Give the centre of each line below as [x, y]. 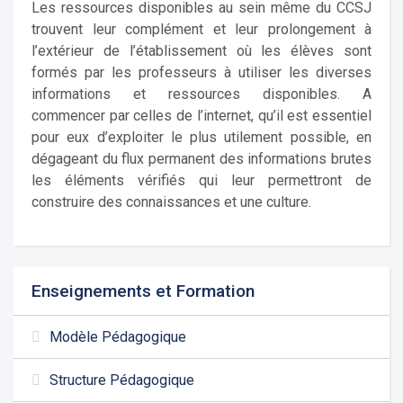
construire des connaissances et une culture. [171, 202]
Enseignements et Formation [143, 291]
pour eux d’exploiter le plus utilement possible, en [201, 137]
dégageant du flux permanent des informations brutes [201, 159]
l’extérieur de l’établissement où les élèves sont [201, 51]
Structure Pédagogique [122, 380]
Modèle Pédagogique [118, 337]
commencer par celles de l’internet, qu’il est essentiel [201, 116]
